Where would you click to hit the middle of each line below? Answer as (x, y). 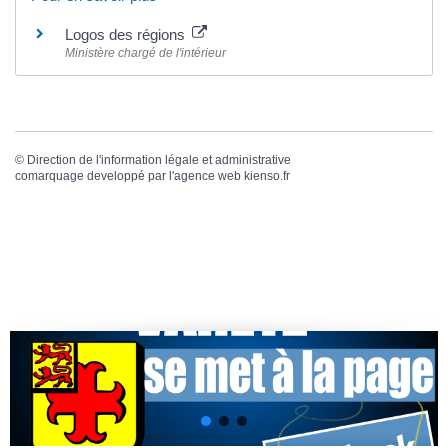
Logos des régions (127, 34)
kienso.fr (267, 176)
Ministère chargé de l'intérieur (145, 52)
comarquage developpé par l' (94, 176)
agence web (207, 176)
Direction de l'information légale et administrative (159, 160)
